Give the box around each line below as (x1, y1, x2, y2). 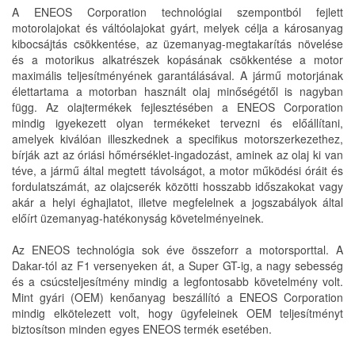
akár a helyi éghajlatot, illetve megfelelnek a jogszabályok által (12, 194, 343, 210)
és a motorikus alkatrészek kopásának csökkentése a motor (12, 52, 343, 67)
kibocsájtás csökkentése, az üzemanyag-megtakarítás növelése (12, 36, 343, 52)
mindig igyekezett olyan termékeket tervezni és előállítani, (12, 115, 343, 131)
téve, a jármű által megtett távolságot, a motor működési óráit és (12, 162, 343, 178)
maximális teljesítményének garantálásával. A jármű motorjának (12, 67, 343, 83)
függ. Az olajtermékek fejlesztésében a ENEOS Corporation (12, 99, 343, 115)
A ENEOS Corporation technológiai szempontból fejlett (12, 4, 343, 20)
